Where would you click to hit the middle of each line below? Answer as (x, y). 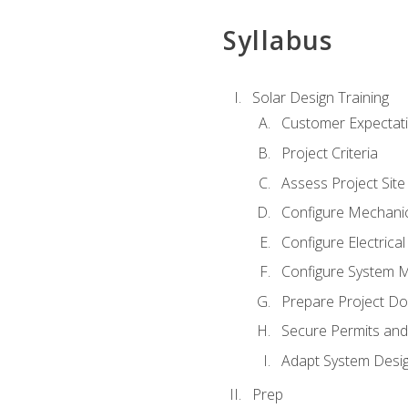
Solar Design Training (320, 98)
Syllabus (278, 40)
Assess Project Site (343, 183)
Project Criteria (329, 153)
